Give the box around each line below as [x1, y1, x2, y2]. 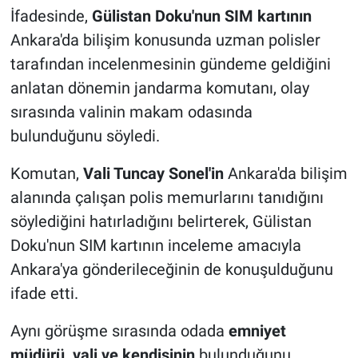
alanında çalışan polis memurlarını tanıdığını [10, 188, 324, 208]
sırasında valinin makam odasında [10, 102, 253, 122]
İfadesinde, [10, 6, 92, 26]
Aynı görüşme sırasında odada [10, 321, 229, 341]
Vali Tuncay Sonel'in [82, 164, 224, 184]
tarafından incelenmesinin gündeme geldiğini [10, 54, 331, 74]
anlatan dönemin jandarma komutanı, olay [10, 78, 309, 98]
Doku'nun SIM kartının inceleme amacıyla [10, 236, 301, 256]
